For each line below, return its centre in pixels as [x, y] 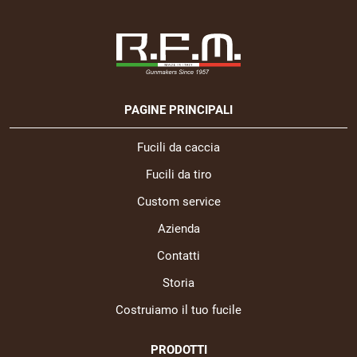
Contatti [178, 256]
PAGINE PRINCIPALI [178, 110]
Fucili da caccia [178, 147]
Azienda [178, 229]
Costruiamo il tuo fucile [178, 310]
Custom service [178, 202]
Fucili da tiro [178, 175]
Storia [178, 283]
